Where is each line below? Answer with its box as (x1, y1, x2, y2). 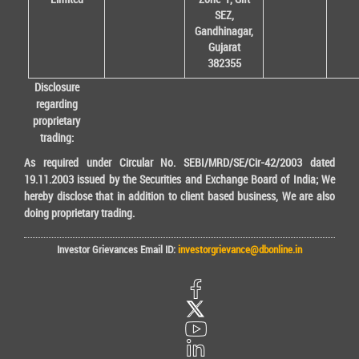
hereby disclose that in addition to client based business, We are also (24, 188, 335, 204)
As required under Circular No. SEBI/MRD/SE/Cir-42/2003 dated (24, 155, 335, 171)
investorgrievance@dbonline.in (175, 242, 302, 257)
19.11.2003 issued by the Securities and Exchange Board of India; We (24, 171, 335, 188)
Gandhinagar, (195, 23, 253, 39)
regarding (35, 96, 78, 112)
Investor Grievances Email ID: (57, 242, 175, 257)
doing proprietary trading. (24, 205, 135, 221)
